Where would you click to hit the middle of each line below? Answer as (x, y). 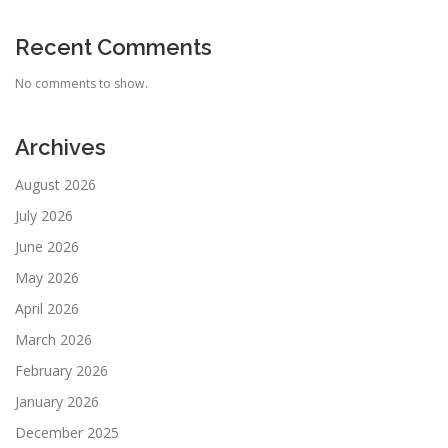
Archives (60, 146)
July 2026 (44, 215)
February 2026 (61, 370)
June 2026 (47, 246)
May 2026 (47, 277)
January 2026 (57, 401)
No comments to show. (81, 83)
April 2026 (47, 308)
